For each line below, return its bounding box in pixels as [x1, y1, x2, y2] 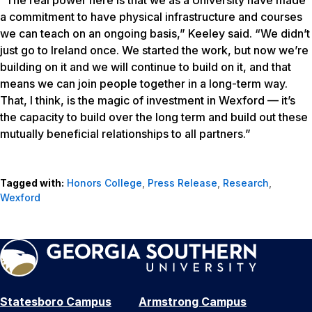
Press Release [148, 177, 217, 189]
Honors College [67, 177, 142, 189]
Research [223, 177, 269, 189]
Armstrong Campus [139, 295, 247, 309]
